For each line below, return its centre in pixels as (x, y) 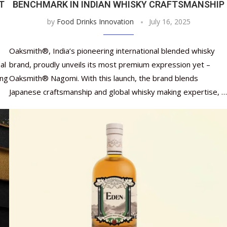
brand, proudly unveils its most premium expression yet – (109, 65)
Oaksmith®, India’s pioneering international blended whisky (112, 51)
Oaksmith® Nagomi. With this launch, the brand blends (103, 78)
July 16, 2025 (169, 22)
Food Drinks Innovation (95, 22)
